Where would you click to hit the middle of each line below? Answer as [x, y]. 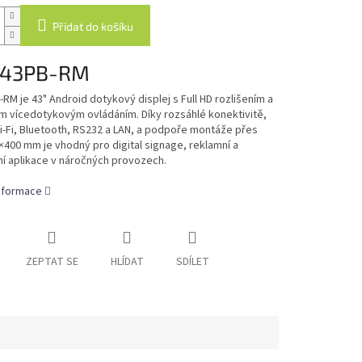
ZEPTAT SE [52, 262]
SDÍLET [192, 262]
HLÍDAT [127, 262]
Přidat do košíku [93, 27]
